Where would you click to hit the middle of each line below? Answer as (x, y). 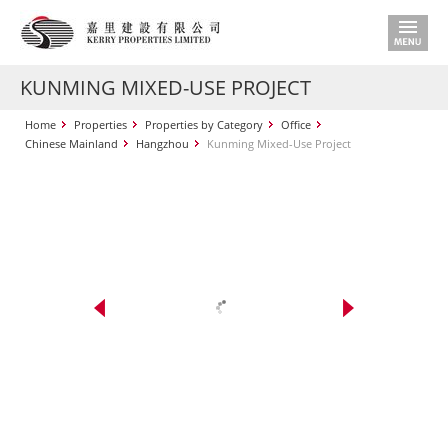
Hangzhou (162, 143)
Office (296, 124)
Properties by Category (204, 124)
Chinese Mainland (71, 143)
